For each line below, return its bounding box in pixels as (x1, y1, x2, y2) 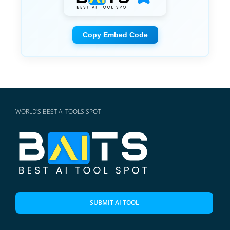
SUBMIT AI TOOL (89, 198, 139, 207)
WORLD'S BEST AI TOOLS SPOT (15, 107, 101, 116)
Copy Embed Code (82, 30, 148, 39)
